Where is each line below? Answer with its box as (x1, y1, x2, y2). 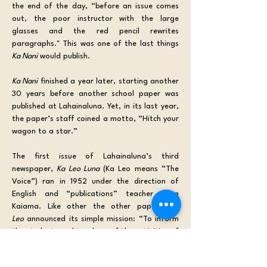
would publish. (38, 52, 90, 60)
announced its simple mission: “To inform (24, 215, 179, 223)
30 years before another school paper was (12, 89, 179, 98)
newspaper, (12, 164, 57, 173)
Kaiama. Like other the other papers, (12, 202, 170, 210)
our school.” (12, 240, 58, 248)
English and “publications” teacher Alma (12, 190, 179, 198)
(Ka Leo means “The (99, 164, 179, 173)
